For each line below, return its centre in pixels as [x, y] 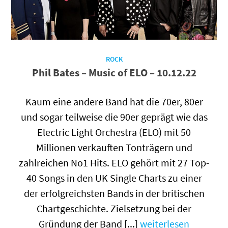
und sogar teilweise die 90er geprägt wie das [114, 117]
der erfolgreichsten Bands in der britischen [114, 193]
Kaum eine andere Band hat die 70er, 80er [114, 101]
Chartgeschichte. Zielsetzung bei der [114, 208]
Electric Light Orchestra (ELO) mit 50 [114, 132]
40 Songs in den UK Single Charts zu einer [114, 178]
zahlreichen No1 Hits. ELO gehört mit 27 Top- [114, 162]
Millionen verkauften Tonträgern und [114, 147]
